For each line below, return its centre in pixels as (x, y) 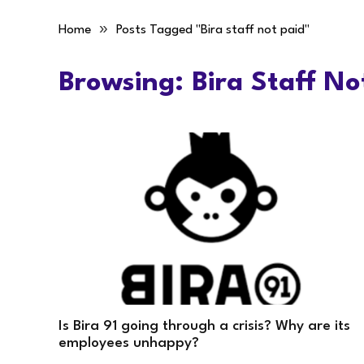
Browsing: (125, 83)
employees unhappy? (129, 343)
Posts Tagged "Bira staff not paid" (213, 30)
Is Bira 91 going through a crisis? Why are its (204, 326)
